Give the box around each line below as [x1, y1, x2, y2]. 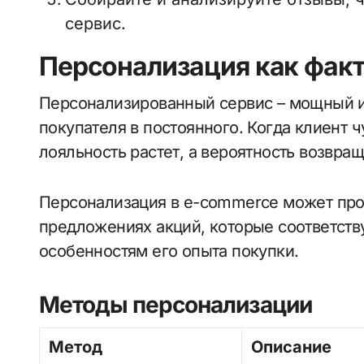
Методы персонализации [39, 291, 312, 318]
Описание [251, 337, 331, 357]
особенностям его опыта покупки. [39, 241, 299, 261]
